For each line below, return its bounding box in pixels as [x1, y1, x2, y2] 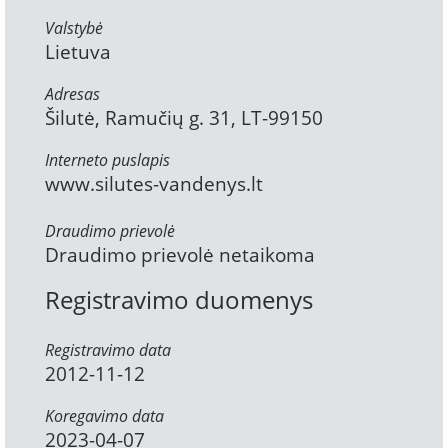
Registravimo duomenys [45, 283, 313, 317]
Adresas [45, 83, 100, 106]
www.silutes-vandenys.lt [45, 171, 263, 198]
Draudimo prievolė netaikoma [45, 242, 315, 269]
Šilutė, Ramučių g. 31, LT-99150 [45, 105, 323, 132]
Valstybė [45, 17, 103, 40]
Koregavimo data [45, 405, 164, 428]
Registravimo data [45, 339, 171, 362]
